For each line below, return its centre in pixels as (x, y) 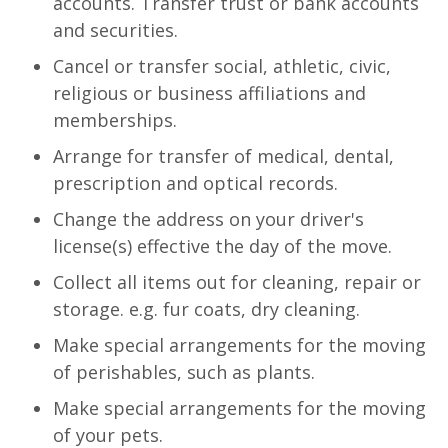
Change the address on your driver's (208, 219)
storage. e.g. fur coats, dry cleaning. (206, 309)
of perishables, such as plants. (184, 372)
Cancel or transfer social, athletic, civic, (222, 66)
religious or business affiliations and (209, 93)
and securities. (115, 30)
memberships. (115, 120)
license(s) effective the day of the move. (222, 246)
